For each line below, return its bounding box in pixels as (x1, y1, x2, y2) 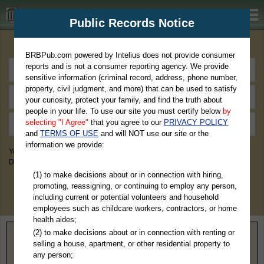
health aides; (32, 214, 77, 224)
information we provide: (25, 140, 105, 149)
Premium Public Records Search (59, 40, 205, 50)
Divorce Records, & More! (9, 158, 91, 166)
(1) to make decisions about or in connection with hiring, (32, 170, 223, 179)
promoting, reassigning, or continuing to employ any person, (32, 181, 237, 190)
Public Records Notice (69, 16, 194, 29)
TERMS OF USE (40, 129, 99, 138)
